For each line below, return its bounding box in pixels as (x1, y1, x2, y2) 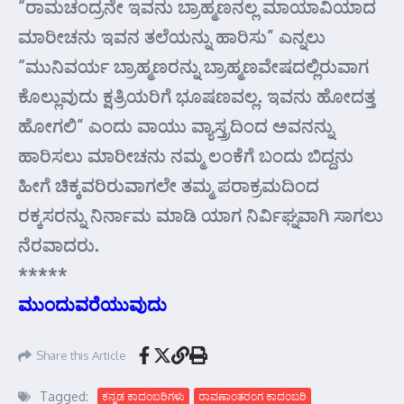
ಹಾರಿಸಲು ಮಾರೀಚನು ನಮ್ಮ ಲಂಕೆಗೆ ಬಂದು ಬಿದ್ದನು (18, 143, 353, 167)
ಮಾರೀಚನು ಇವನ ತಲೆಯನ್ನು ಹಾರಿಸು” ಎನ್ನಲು (18, 24, 326, 48)
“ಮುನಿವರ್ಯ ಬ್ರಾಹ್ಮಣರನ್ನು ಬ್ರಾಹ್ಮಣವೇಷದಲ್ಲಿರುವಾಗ (18, 54, 369, 78)
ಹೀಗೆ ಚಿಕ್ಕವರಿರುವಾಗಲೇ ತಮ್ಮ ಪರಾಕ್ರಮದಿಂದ (18, 173, 319, 197)
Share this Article (36, 347, 126, 363)
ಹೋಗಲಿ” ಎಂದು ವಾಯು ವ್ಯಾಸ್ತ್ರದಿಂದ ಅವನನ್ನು (18, 114, 334, 137)
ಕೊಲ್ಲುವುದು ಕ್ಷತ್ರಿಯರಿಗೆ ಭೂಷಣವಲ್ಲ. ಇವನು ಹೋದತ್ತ (18, 84, 375, 107)
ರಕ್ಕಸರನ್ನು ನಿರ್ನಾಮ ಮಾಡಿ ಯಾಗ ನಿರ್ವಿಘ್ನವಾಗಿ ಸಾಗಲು (18, 203, 383, 226)
